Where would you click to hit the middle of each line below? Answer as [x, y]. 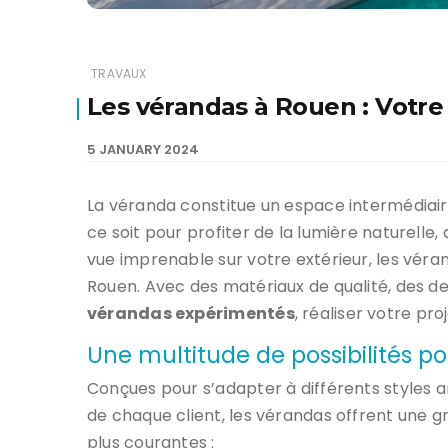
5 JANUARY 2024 [143, 149]
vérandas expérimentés [191, 313]
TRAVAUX [119, 73]
